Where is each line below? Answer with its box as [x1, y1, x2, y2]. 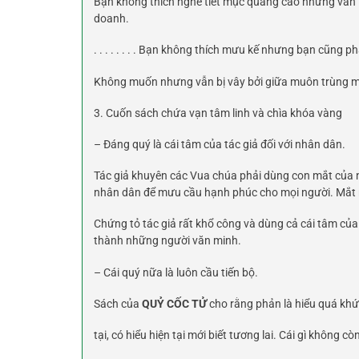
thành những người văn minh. [94, 234, 241, 248]
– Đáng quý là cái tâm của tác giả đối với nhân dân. [94, 138, 345, 151]
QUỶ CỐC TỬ [142, 296, 207, 310]
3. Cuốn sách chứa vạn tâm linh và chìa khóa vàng [94, 106, 342, 119]
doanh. [94, 12, 129, 26]
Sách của [94, 296, 142, 310]
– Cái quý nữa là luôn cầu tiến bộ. [94, 265, 258, 279]
